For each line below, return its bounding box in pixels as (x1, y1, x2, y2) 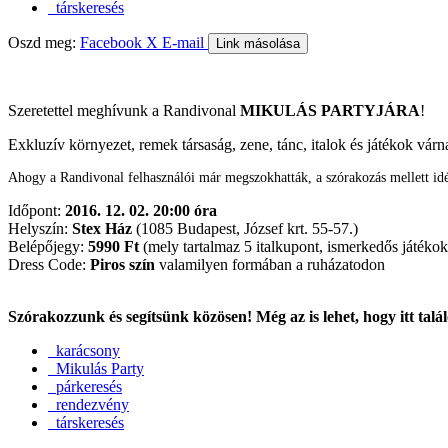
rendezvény (48, 395, 129, 413)
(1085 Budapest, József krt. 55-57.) (136, 219, 358, 237)
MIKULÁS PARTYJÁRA (240, 101, 420, 119)
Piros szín (90, 255, 155, 273)
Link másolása (216, 35, 300, 51)
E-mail (162, 33, 208, 51)
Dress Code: (8, 255, 90, 273)
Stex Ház (72, 219, 136, 237)
